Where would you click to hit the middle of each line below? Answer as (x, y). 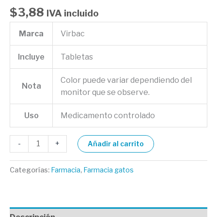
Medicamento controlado (108, 115)
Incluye (31, 57)
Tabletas (77, 57)
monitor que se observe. (105, 92)
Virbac (73, 33)
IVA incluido (73, 13)
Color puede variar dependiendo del (126, 80)
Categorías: (30, 170)
